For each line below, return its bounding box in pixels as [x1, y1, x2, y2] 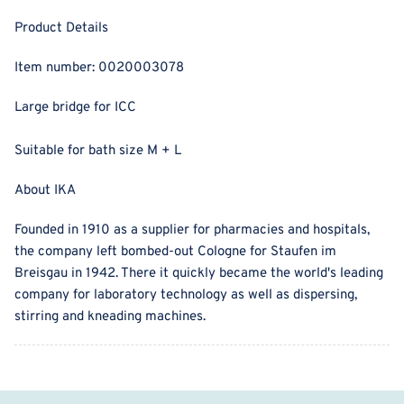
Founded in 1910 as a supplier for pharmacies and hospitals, [14, 222, 370, 240]
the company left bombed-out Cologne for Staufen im [14, 243, 336, 262]
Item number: [14, 60, 98, 78]
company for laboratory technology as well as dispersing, [14, 287, 357, 305]
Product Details [14, 20, 108, 38]
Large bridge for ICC [14, 99, 136, 117]
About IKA [14, 182, 76, 200]
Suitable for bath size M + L [14, 142, 181, 161]
